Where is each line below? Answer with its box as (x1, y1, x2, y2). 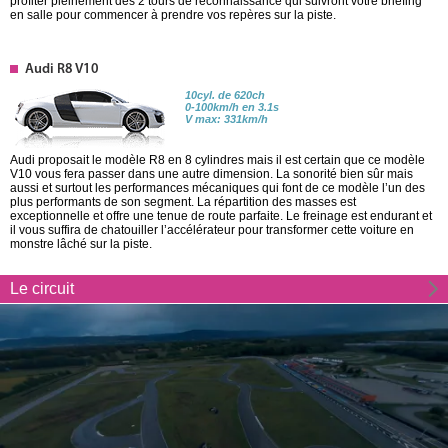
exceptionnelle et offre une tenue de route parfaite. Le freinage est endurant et (10, 208, 432, 223)
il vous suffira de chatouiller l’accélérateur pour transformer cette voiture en (10, 222, 414, 237)
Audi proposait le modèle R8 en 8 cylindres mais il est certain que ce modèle (10, 152, 425, 167)
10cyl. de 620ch (185, 88, 265, 101)
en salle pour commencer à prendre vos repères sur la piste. (10, 7, 336, 22)
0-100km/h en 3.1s (185, 100, 279, 113)
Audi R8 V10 (25, 61, 99, 77)
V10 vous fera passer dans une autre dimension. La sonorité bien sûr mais (10, 166, 413, 181)
